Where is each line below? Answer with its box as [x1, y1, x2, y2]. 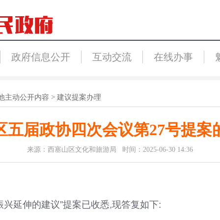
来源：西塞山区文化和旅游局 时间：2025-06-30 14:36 [27, 146, 193, 153]
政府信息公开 [11, 52, 70, 62]
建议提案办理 [56, 93, 101, 101]
